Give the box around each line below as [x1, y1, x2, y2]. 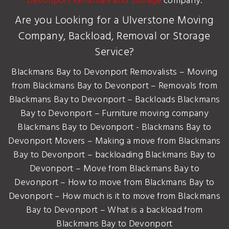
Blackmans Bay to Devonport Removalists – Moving [11, 64, 218, 80]
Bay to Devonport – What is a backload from [26, 202, 203, 218]
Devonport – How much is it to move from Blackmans [9, 189, 220, 204]
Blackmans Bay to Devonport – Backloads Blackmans [9, 92, 220, 107]
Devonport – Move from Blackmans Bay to [29, 161, 200, 176]
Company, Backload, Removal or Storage [18, 28, 211, 45]
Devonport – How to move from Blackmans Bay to [14, 175, 215, 190]
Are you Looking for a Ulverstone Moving [15, 12, 214, 29]
